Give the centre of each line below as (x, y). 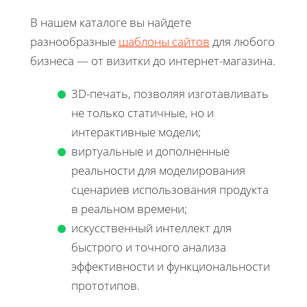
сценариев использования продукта (170, 189)
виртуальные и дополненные (150, 151)
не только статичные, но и (143, 112)
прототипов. (106, 285)
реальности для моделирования (158, 170)
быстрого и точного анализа (149, 247)
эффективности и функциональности (171, 266)
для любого (242, 41)
